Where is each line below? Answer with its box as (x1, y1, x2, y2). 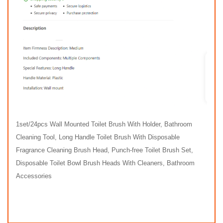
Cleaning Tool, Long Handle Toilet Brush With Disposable (16, 133, 180, 141)
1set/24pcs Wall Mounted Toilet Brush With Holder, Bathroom (16, 120, 192, 128)
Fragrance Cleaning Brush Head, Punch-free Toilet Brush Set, (16, 146, 193, 154)
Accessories (16, 172, 52, 180)
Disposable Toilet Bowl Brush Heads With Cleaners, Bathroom (16, 159, 195, 167)
